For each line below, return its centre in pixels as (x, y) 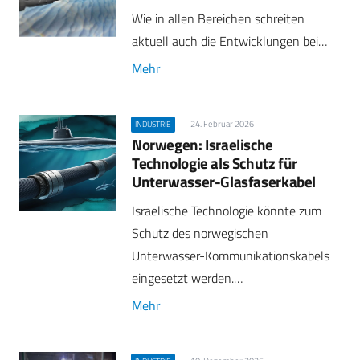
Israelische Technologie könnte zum (227, 211)
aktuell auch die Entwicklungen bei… (229, 41)
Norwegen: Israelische (202, 145)
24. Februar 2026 (222, 123)
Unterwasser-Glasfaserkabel (224, 182)
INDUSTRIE (153, 124)
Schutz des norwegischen (200, 233)
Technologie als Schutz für (215, 163)
